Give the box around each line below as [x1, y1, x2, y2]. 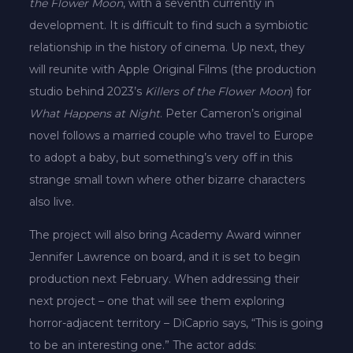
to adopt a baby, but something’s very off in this [29, 150, 293, 165]
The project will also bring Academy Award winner [29, 227, 302, 242]
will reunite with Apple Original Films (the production [29, 61, 317, 76]
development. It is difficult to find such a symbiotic [29, 17, 309, 32]
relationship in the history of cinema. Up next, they [29, 39, 306, 54]
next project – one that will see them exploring [29, 293, 285, 308]
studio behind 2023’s [29, 84, 146, 98]
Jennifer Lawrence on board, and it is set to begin [29, 249, 301, 264]
